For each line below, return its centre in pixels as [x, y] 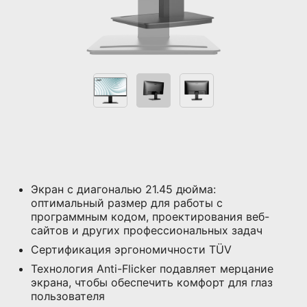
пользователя [68, 296]
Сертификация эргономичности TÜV [131, 250]
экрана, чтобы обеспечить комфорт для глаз [152, 283]
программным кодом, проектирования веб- [150, 217]
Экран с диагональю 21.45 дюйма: [123, 189]
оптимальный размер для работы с [127, 203]
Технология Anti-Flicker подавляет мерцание [152, 269]
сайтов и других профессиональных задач [147, 231]
